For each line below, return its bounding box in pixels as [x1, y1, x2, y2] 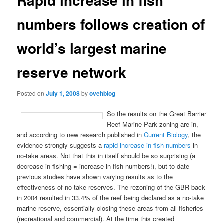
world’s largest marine [17, 38, 167, 59]
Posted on [17, 88, 46, 97]
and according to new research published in [17, 129, 144, 139]
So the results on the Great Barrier [107, 108, 207, 118]
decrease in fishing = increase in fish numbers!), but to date [17, 161, 190, 171]
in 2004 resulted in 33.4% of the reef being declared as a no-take [17, 192, 204, 202]
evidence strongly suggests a [17, 140, 104, 150]
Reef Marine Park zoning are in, [107, 119, 199, 129]
